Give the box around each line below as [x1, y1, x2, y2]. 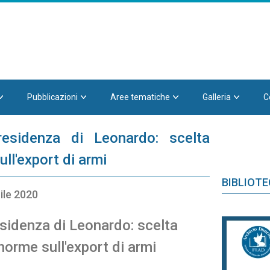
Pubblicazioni [27, 92, 78, 102]
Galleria [202, 92, 231, 102]
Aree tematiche [110, 92, 170, 102]
